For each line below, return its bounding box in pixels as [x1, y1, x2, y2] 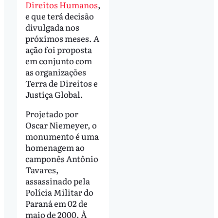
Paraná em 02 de [25, 197, 88, 209]
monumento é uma [25, 129, 99, 142]
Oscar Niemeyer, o [25, 118, 97, 131]
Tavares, [25, 163, 59, 176]
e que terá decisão [25, 9, 94, 22]
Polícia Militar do [25, 185, 93, 198]
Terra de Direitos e [25, 76, 98, 89]
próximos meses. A [25, 32, 99, 44]
